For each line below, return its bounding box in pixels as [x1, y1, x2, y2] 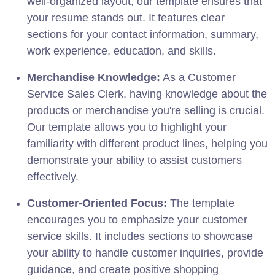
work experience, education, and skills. [27, 44, 216, 57]
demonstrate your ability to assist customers [27, 153, 242, 166]
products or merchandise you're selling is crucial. [27, 104, 265, 117]
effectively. [27, 170, 79, 183]
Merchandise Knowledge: [27, 71, 160, 83]
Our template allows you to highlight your [27, 120, 227, 133]
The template [167, 196, 234, 209]
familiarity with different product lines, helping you [27, 137, 268, 150]
